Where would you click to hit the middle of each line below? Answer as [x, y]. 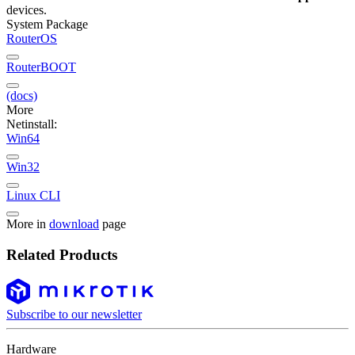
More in [28, 223]
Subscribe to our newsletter [74, 315]
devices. [27, 10]
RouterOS [32, 38]
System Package [47, 24]
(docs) [22, 95]
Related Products [62, 254]
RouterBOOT [41, 67]
